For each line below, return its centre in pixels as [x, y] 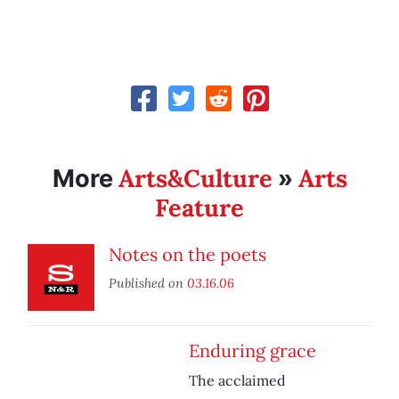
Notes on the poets [187, 255]
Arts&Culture [195, 179]
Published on [148, 283]
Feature [199, 208]
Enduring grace [252, 351]
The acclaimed [237, 381]
